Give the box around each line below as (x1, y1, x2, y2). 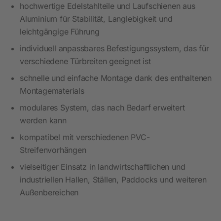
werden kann (20, 115, 67, 125)
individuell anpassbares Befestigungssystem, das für (20, 43, 209, 53)
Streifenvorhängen (20, 145, 86, 155)
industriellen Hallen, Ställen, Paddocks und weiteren (20, 174, 207, 184)
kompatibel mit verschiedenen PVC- (20, 132, 150, 142)
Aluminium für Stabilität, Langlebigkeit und (20, 13, 173, 24)
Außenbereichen (20, 187, 79, 197)
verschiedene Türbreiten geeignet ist (20, 56, 151, 66)
